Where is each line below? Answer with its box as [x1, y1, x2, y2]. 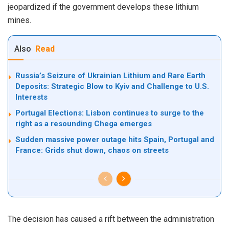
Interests [15, 92, 48, 102]
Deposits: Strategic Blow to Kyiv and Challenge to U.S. [15, 81, 209, 91]
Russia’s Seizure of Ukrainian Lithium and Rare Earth [15, 71, 205, 80]
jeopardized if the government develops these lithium [8, 2, 199, 12]
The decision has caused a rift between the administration [8, 214, 214, 224]
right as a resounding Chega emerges [15, 119, 152, 128]
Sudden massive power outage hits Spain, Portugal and [15, 134, 214, 144]
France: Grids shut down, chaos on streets [15, 145, 169, 155]
